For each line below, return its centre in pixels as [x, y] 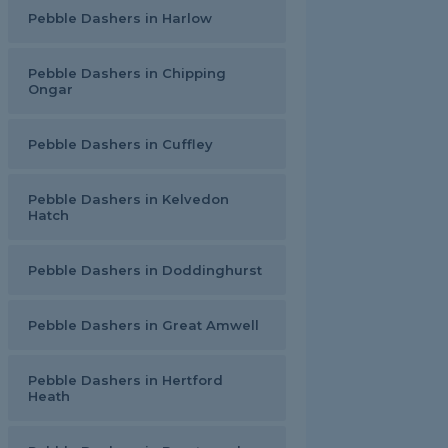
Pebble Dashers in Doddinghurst [145, 270]
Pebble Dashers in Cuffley [120, 144]
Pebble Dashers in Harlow [120, 18]
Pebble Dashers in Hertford [125, 380]
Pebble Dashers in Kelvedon [128, 199]
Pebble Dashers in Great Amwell [143, 325]
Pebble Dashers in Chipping [127, 73]
